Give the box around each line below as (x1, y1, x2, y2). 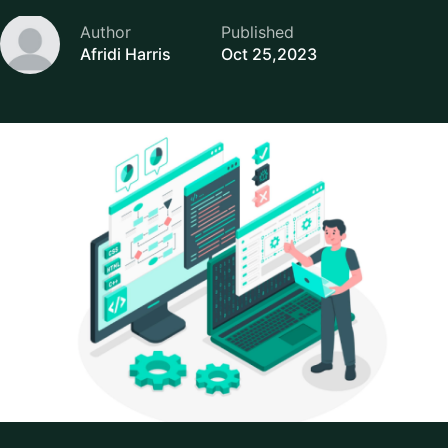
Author (80, 22, 131, 43)
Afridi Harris (80, 44, 171, 65)
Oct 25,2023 (221, 44, 317, 65)
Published (221, 22, 294, 43)
